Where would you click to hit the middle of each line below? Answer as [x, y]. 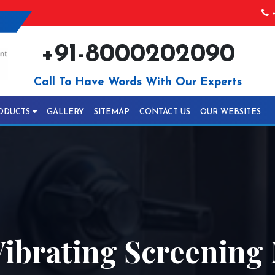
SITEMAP [112, 112]
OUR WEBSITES [230, 112]
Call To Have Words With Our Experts [137, 83]
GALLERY [65, 112]
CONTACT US [165, 112]
